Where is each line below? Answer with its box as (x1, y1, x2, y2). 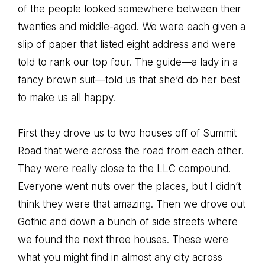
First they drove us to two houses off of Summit (18, 127, 237, 139)
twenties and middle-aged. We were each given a (18, 21, 245, 33)
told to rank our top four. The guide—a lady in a (18, 56, 238, 68)
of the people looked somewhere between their (18, 3, 241, 15)
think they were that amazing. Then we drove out (18, 198, 245, 210)
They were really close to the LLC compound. (18, 163, 231, 174)
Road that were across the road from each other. (18, 145, 244, 157)
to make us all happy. (18, 92, 115, 104)
